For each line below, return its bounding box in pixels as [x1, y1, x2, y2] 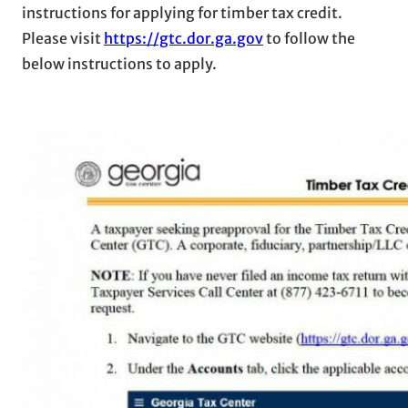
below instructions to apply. [22, 54, 217, 73]
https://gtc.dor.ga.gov [104, 28, 263, 47]
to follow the [263, 28, 355, 47]
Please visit [22, 28, 104, 47]
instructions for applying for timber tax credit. [22, 3, 342, 22]
